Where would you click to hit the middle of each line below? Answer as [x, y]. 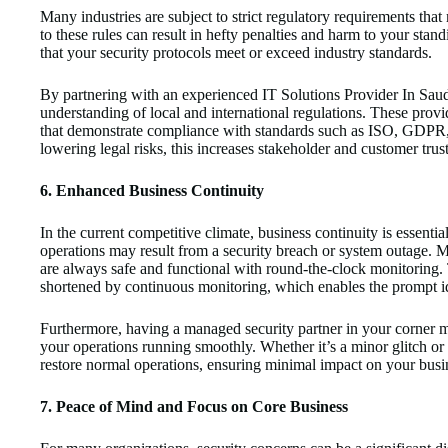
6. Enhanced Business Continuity [152, 191]
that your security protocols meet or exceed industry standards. [236, 53]
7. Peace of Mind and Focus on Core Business [194, 407]
